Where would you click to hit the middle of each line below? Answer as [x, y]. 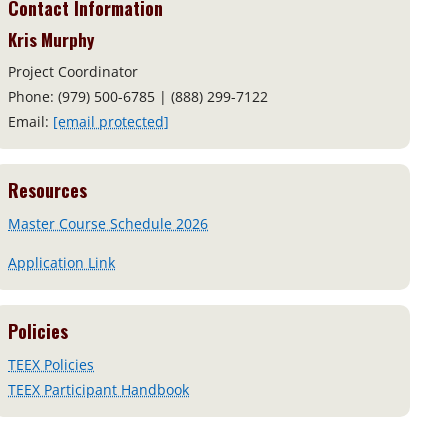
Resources [48, 190]
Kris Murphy [51, 39]
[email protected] [111, 122]
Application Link [62, 263]
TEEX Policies [51, 365]
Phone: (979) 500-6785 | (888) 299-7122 [138, 97]
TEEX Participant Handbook [99, 390]
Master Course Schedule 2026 [108, 224]
